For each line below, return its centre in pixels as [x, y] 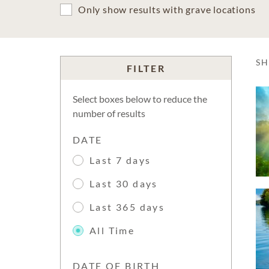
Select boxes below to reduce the [140, 99]
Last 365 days [127, 207]
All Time [112, 230]
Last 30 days [124, 183]
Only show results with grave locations [167, 9]
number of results [109, 113]
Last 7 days [120, 160]
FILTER [146, 68]
